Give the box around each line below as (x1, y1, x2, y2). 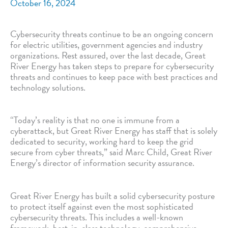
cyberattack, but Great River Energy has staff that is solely (10, 124, 217, 138)
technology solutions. (10, 80, 85, 94)
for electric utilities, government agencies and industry (10, 37, 203, 51)
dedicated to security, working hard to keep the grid (10, 134, 193, 149)
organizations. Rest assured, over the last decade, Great (10, 48, 206, 62)
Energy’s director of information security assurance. (10, 156, 194, 170)
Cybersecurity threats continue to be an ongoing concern (10, 26, 213, 41)
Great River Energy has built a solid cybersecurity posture (10, 189, 215, 203)
